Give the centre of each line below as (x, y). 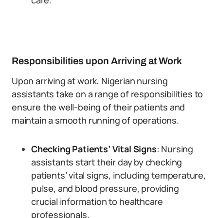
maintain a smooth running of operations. (95, 120)
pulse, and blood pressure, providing (105, 188)
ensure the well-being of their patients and (99, 107)
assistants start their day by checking (107, 162)
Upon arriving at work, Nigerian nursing (90, 81)
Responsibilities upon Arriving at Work (97, 61)
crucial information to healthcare (97, 201)
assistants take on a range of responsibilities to (108, 94)
